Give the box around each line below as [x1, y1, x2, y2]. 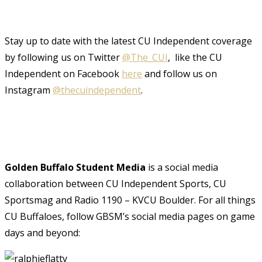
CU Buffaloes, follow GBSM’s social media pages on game [5, 209, 255, 223]
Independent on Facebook [5, 67, 122, 80]
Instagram [5, 83, 53, 96]
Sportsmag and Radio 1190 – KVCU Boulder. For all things [5, 193, 256, 206]
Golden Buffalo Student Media [5, 160, 146, 174]
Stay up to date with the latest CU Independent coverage [5, 34, 252, 47]
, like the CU [168, 50, 222, 64]
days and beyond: [5, 226, 80, 239]
